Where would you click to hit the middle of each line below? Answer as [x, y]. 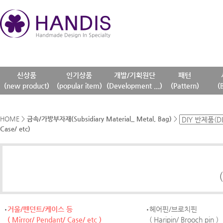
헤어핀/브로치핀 [173, 209]
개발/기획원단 [134, 75]
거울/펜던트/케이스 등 [40, 209]
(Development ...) [134, 86]
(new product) [26, 86]
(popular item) [79, 86]
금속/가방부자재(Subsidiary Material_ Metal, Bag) [99, 119]
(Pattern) [185, 86]
